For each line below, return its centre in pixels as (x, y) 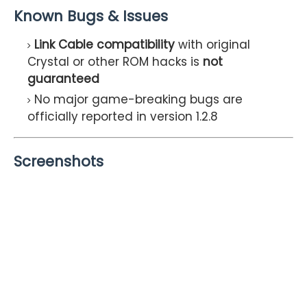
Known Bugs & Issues (91, 16)
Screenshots (59, 161)
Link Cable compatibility (105, 44)
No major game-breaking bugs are (138, 99)
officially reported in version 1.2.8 (123, 116)
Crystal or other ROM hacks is (115, 61)
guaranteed (63, 78)
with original (212, 44)
